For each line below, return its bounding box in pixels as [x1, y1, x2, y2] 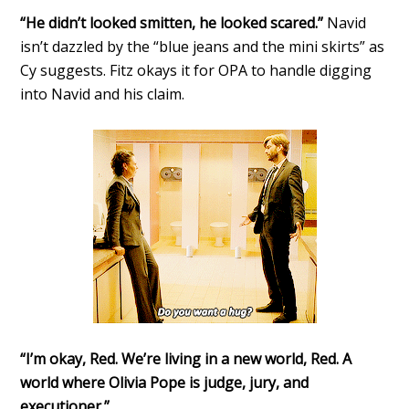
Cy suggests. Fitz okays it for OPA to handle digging [20, 60, 372, 81]
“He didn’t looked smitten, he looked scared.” [20, 13, 324, 34]
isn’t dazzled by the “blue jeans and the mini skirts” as [20, 37, 385, 58]
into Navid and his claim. [20, 84, 185, 105]
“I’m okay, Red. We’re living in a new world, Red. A [20, 349, 352, 370]
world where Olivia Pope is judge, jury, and [20, 372, 309, 393]
